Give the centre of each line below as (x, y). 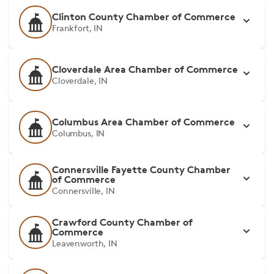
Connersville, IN (83, 191)
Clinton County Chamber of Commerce (144, 17)
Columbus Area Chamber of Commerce (143, 122)
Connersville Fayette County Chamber (141, 169)
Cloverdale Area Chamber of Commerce (145, 69)
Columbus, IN (79, 133)
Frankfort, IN (78, 28)
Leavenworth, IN (85, 243)
